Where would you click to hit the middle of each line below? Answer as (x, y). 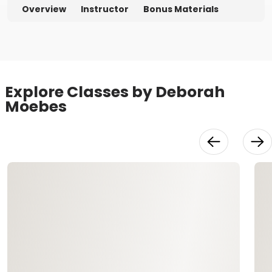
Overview (44, 9)
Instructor (105, 9)
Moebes (36, 106)
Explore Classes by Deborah (115, 92)
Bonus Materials (181, 9)
